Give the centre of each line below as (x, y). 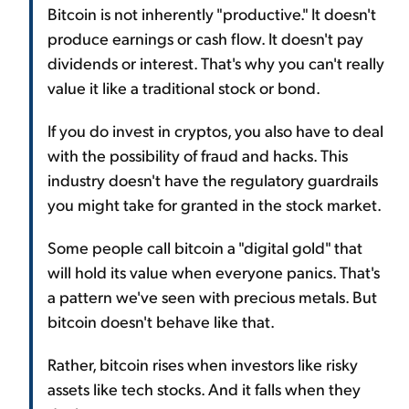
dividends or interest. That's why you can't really (216, 63)
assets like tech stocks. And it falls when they (204, 388)
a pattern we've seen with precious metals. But (212, 296)
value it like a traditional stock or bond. (184, 87)
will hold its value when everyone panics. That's (214, 272)
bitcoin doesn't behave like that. (161, 321)
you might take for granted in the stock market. (215, 204)
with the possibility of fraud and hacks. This (198, 155)
